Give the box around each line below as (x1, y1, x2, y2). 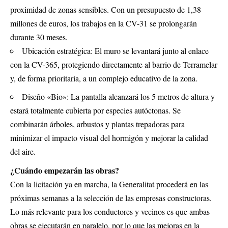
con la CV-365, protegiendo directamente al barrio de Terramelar (10, 59, 217, 70)
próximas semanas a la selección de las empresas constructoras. (10, 192, 212, 203)
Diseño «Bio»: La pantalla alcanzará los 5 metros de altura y (22, 91, 215, 102)
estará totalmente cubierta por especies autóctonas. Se (10, 105, 181, 116)
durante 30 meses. (10, 31, 68, 42)
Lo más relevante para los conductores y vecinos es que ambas (10, 206, 210, 217)
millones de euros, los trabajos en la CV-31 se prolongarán (10, 17, 197, 28)
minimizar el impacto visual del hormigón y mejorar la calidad (10, 132, 208, 144)
